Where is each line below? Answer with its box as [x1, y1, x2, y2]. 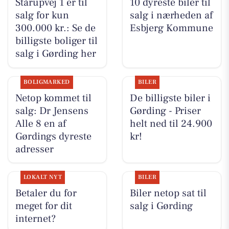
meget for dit [15, 199, 72, 213]
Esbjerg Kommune [129, 21, 213, 35]
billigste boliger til [15, 34, 98, 48]
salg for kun [15, 9, 69, 22]
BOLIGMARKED [23, 78, 70, 86]
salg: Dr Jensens [15, 104, 88, 118]
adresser [15, 142, 54, 156]
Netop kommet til [15, 91, 91, 105]
